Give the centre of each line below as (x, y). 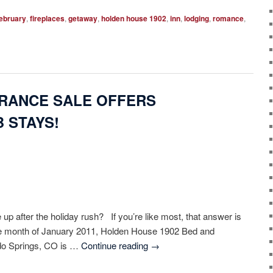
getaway (83, 18)
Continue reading (115, 245)
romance (229, 18)
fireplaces (48, 18)
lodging (197, 18)
